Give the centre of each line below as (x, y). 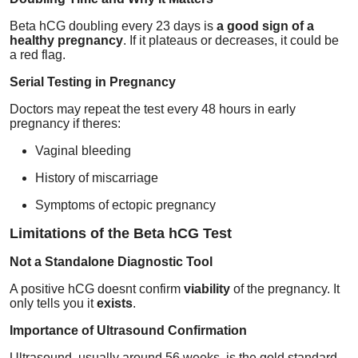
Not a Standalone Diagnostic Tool (111, 261)
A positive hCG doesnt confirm (97, 288)
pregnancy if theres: (65, 123)
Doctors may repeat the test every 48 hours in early (153, 109)
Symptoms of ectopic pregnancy (125, 205)
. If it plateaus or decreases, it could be (231, 40)
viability (207, 288)
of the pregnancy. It (285, 288)
